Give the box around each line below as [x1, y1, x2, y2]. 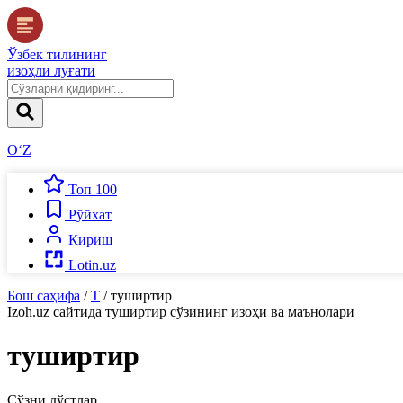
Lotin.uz [68, 257, 116, 273]
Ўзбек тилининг [7, 47, 107, 62]
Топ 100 [68, 182, 117, 197]
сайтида [49, 304, 105, 319]
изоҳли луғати [7, 63, 95, 78]
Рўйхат [68, 207, 112, 222]
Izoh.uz [7, 304, 49, 319]
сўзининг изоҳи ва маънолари [166, 304, 354, 319]
